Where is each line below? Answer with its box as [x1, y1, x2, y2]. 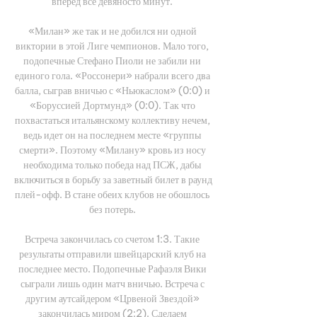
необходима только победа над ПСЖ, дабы [23, 158, 201, 171]
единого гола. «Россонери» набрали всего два [14, 69, 210, 82]
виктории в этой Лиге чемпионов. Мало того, [16, 39, 209, 52]
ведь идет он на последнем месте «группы [23, 128, 201, 142]
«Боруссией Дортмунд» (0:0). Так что [29, 98, 195, 112]
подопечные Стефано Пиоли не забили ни [23, 54, 201, 67]
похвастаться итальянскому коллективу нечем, [14, 113, 210, 127]
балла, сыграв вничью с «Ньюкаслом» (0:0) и [14, 83, 210, 97]
